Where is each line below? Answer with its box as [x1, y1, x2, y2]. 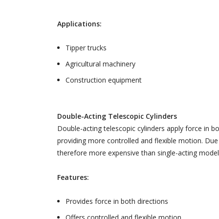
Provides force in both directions [66, 197, 168, 206]
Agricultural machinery [66, 59, 135, 69]
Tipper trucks [66, 43, 107, 53]
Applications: [57, 19, 102, 29]
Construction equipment [66, 75, 142, 85]
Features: [57, 173, 89, 182]
